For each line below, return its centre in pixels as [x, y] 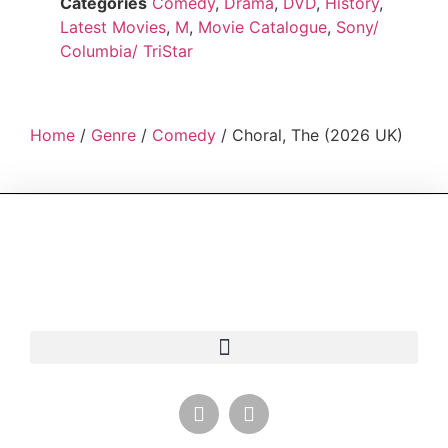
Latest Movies [113, 27]
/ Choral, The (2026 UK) [309, 135]
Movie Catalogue [262, 27]
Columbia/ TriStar [126, 51]
